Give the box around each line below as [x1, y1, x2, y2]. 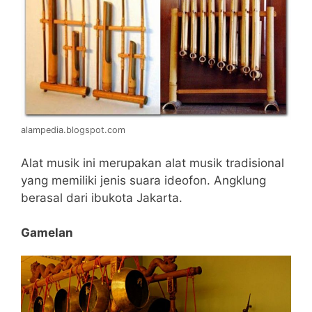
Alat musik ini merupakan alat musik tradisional [21, 155, 284, 170]
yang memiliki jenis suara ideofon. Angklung [21, 173, 266, 187]
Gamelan [21, 226, 73, 240]
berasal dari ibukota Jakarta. [21, 190, 182, 205]
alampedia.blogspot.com [21, 125, 125, 135]
